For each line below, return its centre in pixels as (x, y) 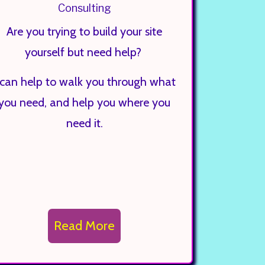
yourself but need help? (84, 52)
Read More (85, 226)
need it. (84, 123)
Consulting (84, 8)
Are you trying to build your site (85, 31)
